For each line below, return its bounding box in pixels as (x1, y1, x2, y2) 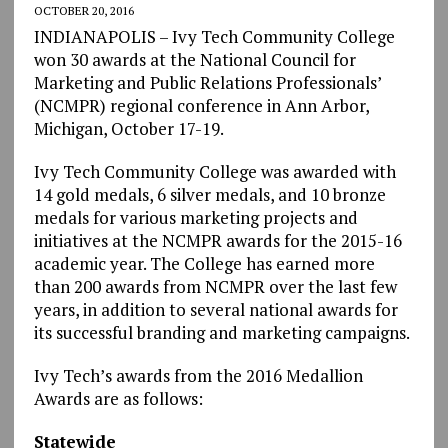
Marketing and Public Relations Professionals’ (33, 70, 381, 94)
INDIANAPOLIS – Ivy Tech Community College (33, 24, 395, 48)
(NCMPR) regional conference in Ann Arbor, (33, 93, 369, 117)
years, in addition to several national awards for (33, 297, 398, 321)
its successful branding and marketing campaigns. (33, 320, 410, 344)
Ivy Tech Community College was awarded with (33, 159, 396, 183)
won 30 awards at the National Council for (33, 47, 356, 71)
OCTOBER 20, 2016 (33, 2, 134, 18)
